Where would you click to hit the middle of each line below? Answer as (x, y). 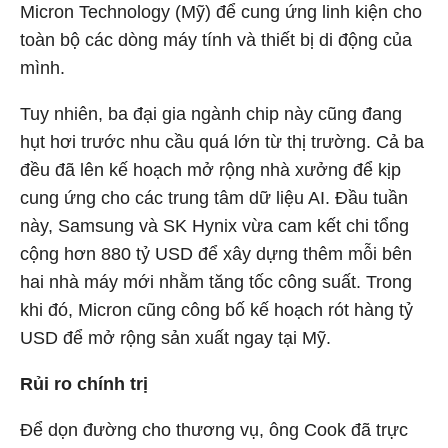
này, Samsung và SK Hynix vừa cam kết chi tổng (214, 226)
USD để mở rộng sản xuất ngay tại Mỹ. (175, 338)
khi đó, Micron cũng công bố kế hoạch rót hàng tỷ (216, 310)
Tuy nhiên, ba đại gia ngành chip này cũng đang (211, 114)
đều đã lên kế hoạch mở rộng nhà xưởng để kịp (210, 170)
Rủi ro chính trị (84, 384)
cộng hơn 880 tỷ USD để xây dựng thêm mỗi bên (216, 254)
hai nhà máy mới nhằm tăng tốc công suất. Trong (216, 282)
